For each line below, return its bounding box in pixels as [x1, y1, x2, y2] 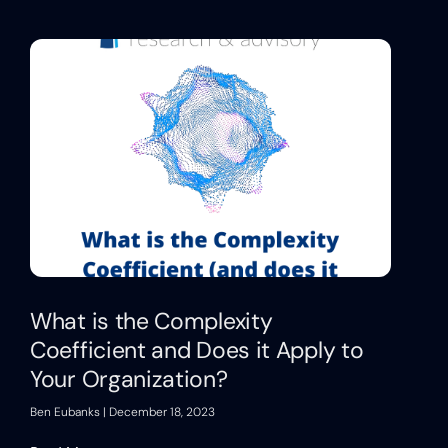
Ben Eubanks [30, 404, 103, 421]
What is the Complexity [30, 306, 273, 337]
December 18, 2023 [106, 404, 215, 421]
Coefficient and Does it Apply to [30, 335, 364, 366]
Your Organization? [30, 364, 228, 395]
